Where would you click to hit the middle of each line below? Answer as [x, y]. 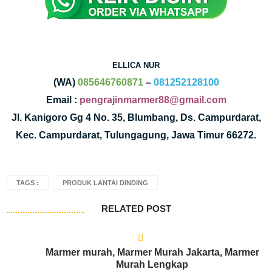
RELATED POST [136, 209]
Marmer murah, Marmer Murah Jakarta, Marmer [152, 252]
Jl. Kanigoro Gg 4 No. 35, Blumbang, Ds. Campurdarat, [136, 117]
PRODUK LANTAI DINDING [106, 183]
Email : [63, 100]
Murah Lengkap [152, 264]
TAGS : [28, 183]
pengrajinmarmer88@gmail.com [153, 100]
